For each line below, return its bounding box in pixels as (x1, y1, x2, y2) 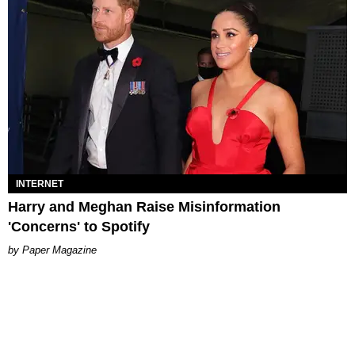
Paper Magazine (22, 243, 97, 256)
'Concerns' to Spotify (8, 218, 150, 235)
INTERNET (16, 177, 63, 189)
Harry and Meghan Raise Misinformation (8, 198, 281, 215)
